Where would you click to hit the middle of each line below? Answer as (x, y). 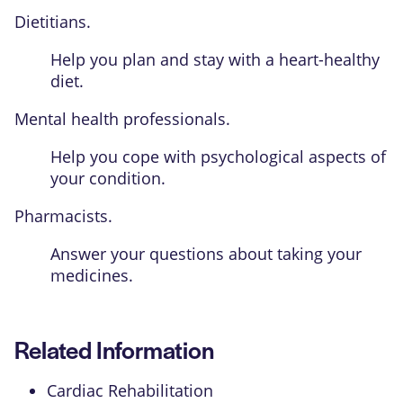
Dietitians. (53, 21)
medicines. (92, 275)
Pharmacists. (63, 215)
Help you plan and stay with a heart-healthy (215, 59)
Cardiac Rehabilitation (130, 390)
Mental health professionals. (122, 118)
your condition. (108, 178)
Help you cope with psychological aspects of (218, 156)
